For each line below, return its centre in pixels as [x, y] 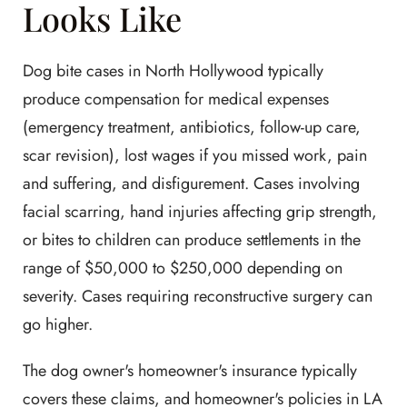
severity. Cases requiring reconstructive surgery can [198, 296]
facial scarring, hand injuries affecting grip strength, [200, 212]
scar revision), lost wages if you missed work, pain [195, 155]
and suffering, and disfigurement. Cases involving [191, 184]
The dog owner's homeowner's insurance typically [190, 371]
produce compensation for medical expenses [176, 99]
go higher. [58, 324]
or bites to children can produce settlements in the [192, 240]
